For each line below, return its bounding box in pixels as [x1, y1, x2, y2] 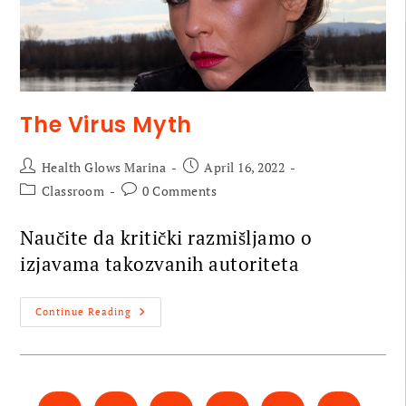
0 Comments [142, 182, 217, 200]
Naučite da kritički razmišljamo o [20, 225, 313, 251]
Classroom [41, 182, 105, 200]
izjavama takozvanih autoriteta [20, 251, 300, 277]
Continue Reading [35, 305, 132, 319]
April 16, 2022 [204, 159, 285, 177]
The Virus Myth [20, 110, 192, 140]
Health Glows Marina [41, 159, 167, 177]
